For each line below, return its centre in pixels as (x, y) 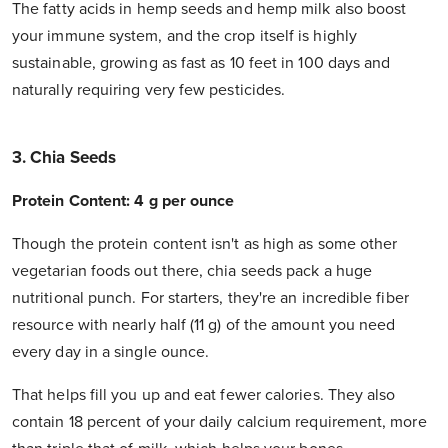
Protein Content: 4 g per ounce (123, 201)
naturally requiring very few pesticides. (149, 90)
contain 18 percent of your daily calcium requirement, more (219, 422)
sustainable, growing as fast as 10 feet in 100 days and (201, 63)
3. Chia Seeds (64, 158)
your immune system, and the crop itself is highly (184, 36)
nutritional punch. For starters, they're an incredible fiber (210, 298)
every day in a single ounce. (111, 352)
